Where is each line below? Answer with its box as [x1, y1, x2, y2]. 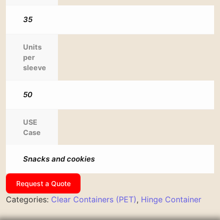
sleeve [23, 63, 46, 72]
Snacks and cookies [23, 154, 95, 164]
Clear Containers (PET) [51, 194, 137, 205]
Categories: [6, 194, 51, 205]
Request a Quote [16, 179, 71, 188]
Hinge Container [141, 194, 201, 205]
